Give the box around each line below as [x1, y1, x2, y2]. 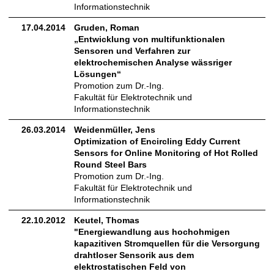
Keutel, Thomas [74, 215, 139, 226]
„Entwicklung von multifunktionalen [74, 34, 225, 45]
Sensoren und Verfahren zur [74, 46, 190, 56]
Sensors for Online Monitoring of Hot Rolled [74, 148, 258, 158]
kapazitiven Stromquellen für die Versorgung [74, 239, 260, 249]
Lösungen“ [74, 69, 121, 80]
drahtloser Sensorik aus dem [74, 250, 194, 261]
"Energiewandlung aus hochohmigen [74, 227, 230, 237]
